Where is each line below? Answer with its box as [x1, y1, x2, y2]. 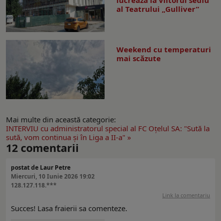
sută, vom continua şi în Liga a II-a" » [6, 132, 131, 143]
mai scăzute [116, 53, 161, 64]
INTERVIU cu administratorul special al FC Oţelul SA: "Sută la [6, 123, 210, 134]
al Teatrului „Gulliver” [116, 4, 199, 14]
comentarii [18, 141, 79, 155]
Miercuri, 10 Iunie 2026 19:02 [11, 172, 95, 181]
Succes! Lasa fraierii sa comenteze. [11, 203, 127, 214]
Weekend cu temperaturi [116, 44, 211, 55]
